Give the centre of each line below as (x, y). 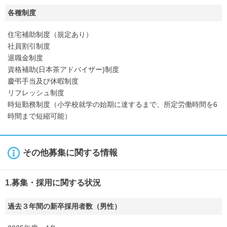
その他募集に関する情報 (70, 153)
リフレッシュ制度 (36, 93)
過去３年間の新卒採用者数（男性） (64, 206)
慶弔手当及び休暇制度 (43, 81)
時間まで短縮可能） (40, 116)
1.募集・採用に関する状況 (53, 183)
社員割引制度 (29, 46)
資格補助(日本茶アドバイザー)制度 (63, 69)
